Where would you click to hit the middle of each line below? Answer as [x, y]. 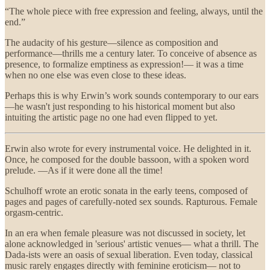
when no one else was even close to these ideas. [96, 75]
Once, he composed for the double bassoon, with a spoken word [127, 160]
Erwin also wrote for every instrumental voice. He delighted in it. [128, 149]
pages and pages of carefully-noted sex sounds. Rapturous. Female [131, 202]
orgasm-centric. [34, 213]
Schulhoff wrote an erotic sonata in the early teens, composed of [126, 191]
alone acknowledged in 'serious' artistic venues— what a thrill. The [132, 244]
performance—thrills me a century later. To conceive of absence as [131, 54]
